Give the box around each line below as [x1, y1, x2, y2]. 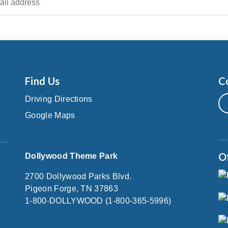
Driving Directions [25, 95, 93, 103]
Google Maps [25, 111, 75, 120]
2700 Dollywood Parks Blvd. [25, 172, 132, 181]
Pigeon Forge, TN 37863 [25, 184, 119, 193]
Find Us [25, 75, 60, 87]
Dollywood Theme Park [25, 152, 118, 160]
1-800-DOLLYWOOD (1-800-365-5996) [25, 196, 172, 205]
